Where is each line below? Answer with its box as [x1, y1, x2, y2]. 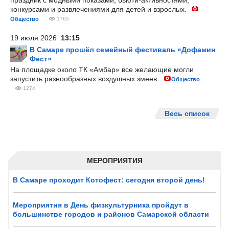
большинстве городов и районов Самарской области [13, 210, 209, 218]
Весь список [165, 109, 210, 118]
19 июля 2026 [10, 34, 61, 42]
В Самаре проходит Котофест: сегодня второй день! [13, 176, 205, 184]
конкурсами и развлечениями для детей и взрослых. [10, 5, 189, 13]
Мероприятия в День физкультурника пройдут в [13, 201, 189, 209]
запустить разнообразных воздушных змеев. [10, 75, 161, 83]
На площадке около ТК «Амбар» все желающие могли [10, 65, 194, 74]
